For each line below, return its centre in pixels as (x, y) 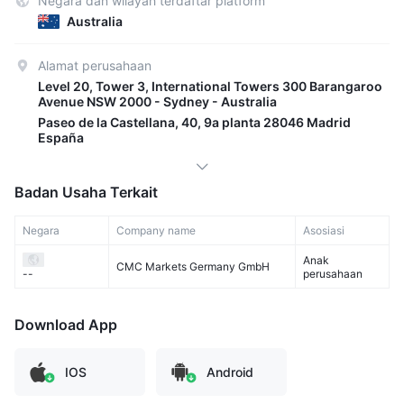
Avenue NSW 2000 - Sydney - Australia (157, 101)
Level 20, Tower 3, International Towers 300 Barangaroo (210, 86)
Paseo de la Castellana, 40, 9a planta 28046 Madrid (194, 122)
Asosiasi (324, 230)
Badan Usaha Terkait (86, 192)
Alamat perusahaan (95, 65)
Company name (156, 230)
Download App (66, 325)
